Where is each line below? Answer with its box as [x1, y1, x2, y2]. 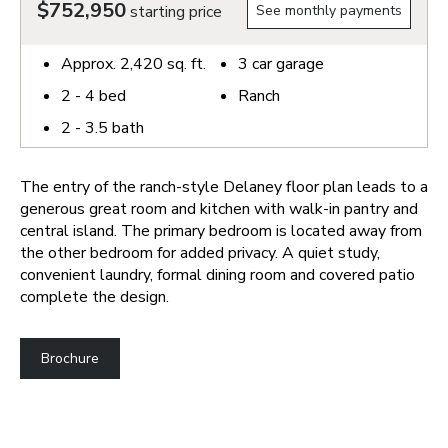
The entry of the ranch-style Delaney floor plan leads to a [20, 176, 428, 198]
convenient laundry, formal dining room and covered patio [20, 264, 415, 286]
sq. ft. [163, 53, 206, 75]
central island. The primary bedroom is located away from [20, 220, 422, 242]
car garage [248, 53, 324, 75]
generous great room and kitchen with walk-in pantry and [20, 198, 418, 220]
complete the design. [20, 286, 169, 308]
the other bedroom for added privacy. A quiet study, [20, 242, 380, 264]
